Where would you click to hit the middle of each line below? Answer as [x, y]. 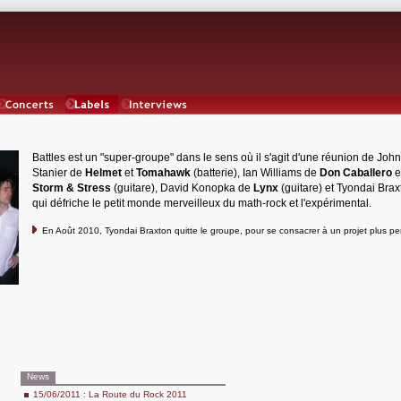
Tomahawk [163, 173]
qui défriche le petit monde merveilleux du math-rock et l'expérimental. [202, 203]
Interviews [158, 121]
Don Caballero [356, 173]
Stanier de [59, 173]
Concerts [30, 121]
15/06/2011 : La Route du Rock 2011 [110, 394]
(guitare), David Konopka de [182, 188]
